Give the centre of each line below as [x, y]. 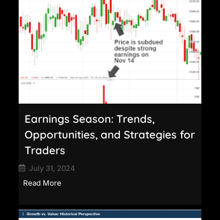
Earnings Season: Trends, [90, 119]
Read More [42, 183]
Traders [45, 150]
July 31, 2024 [52, 168]
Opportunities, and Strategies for [110, 134]
